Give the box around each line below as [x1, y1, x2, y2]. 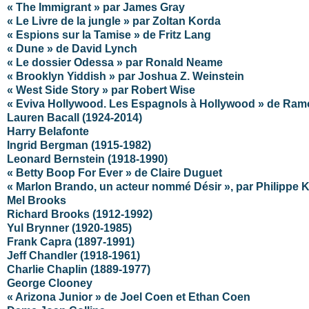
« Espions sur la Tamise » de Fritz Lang [7, 28, 211, 41]
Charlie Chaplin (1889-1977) [7, 263, 150, 275]
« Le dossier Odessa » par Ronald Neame [7, 56, 223, 68]
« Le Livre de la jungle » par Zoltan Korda [7, 14, 221, 27]
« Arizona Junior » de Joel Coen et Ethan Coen [7, 290, 250, 303]
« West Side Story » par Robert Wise [7, 83, 195, 96]
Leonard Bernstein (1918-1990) [7, 152, 168, 165]
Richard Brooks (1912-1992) [7, 208, 152, 220]
